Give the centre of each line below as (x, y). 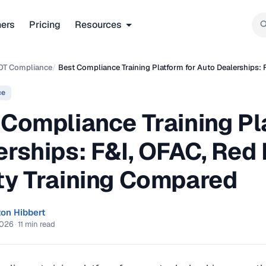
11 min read (37, 224)
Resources (98, 24)
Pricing (45, 24)
